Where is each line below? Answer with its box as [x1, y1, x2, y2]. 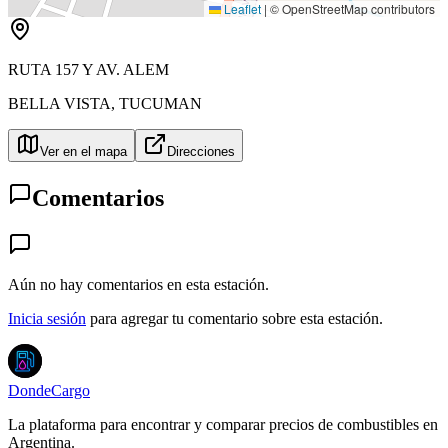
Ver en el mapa [40, 143, 127, 159]
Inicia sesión [8, 309, 86, 327]
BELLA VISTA [8, 94, 111, 112]
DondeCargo [8, 381, 90, 399]
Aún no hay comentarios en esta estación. [8, 275, 269, 293]
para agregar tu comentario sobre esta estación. [90, 309, 383, 327]
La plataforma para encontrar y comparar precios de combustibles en [8, 415, 438, 433]
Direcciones [167, 143, 235, 159]
